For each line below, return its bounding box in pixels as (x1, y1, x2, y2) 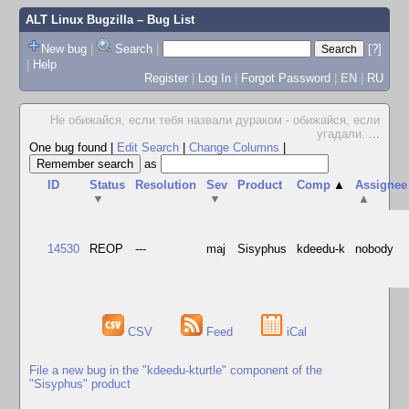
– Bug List (132, 13, 194, 26)
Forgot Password (240, 70, 330, 85)
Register (143, 70, 188, 85)
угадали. (317, 127, 369, 141)
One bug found (29, 141, 110, 154)
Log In (197, 70, 231, 85)
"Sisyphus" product (29, 376, 131, 391)
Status (89, 178, 126, 192)
